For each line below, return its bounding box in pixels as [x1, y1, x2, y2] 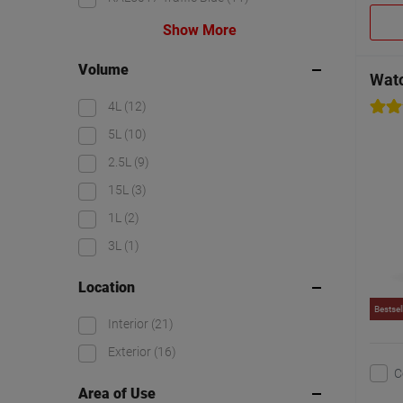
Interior [108, 317, 151, 332]
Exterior [108, 345, 154, 360]
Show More [163, 22, 237, 40]
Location [78, 279, 135, 297]
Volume [78, 61, 129, 79]
